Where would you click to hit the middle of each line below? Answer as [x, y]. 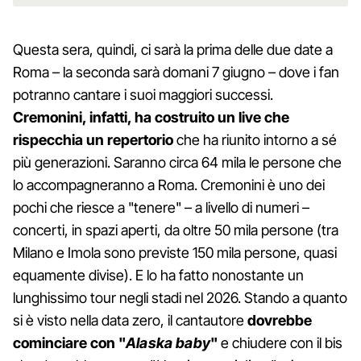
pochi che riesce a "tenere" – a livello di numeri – [161, 208]
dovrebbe [280, 321]
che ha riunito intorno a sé [255, 140]
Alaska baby [168, 343]
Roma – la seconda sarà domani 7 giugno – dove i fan [176, 73]
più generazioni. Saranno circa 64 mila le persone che [177, 163]
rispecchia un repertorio [93, 140]
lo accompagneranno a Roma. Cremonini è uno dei [169, 185]
